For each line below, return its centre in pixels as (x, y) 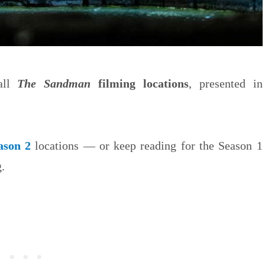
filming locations (140, 83)
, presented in (225, 83)
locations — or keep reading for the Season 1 (147, 145)
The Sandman (54, 83)
